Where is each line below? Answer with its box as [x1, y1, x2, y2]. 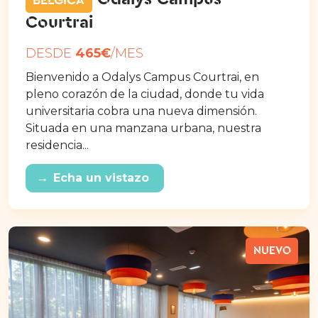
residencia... [26, 138, 89, 153]
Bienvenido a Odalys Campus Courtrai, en [26, 70, 259, 84]
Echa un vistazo [53, 170, 149, 185]
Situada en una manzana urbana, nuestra [26, 121, 261, 136]
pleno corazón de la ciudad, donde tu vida [26, 87, 264, 102]
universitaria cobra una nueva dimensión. [26, 104, 257, 119]
